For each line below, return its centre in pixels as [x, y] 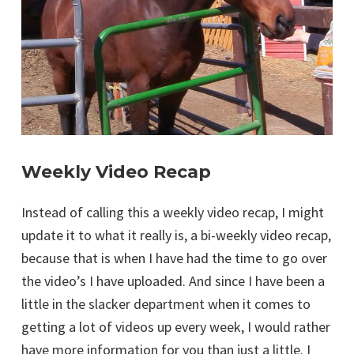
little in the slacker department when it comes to [166, 304]
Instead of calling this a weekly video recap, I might [173, 213]
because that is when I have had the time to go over [174, 258]
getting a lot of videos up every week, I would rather [176, 327]
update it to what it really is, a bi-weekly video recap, [176, 235]
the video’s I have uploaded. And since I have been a [173, 281]
